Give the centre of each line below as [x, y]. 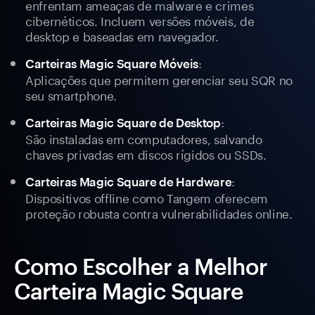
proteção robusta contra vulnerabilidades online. [159, 213]
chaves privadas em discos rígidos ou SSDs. [146, 154]
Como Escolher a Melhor [141, 266]
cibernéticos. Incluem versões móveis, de [140, 20]
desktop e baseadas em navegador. [122, 36]
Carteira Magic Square [129, 291]
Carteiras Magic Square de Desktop [123, 123]
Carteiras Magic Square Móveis [112, 64]
